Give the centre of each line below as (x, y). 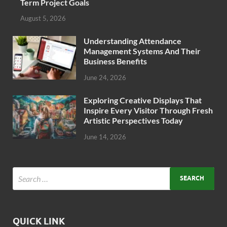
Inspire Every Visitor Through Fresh (148, 110)
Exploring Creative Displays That (143, 100)
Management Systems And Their (142, 51)
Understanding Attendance (133, 41)
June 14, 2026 (105, 137)
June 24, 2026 (105, 78)
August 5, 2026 (43, 18)
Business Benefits (115, 61)
